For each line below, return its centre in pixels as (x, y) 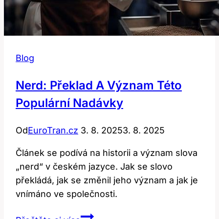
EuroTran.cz (53, 130)
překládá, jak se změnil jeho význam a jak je (107, 180)
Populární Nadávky (69, 103)
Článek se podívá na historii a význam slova (107, 153)
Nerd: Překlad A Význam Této (99, 85)
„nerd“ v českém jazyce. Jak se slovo (94, 166)
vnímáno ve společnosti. (66, 194)
